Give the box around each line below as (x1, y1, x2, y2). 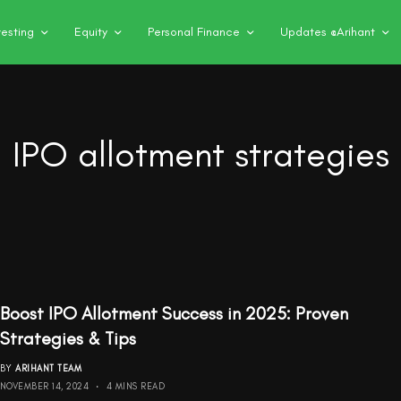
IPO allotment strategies (12, 132, 389, 175)
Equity (74, 24, 107, 39)
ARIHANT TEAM (15, 362, 82, 374)
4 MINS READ (106, 380, 166, 392)
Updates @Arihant (280, 24, 375, 39)
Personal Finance (148, 24, 240, 39)
